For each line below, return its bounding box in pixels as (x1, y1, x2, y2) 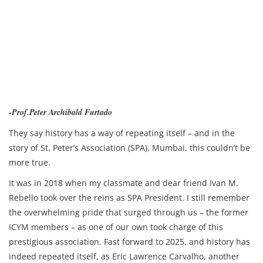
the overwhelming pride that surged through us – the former (9, 207, 248, 218)
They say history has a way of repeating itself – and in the (9, 127, 235, 139)
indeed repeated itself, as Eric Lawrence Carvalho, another (9, 251, 240, 262)
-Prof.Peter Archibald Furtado (9, 106, 112, 118)
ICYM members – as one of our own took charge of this (9, 221, 223, 232)
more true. (9, 157, 50, 168)
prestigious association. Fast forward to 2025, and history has (9, 236, 250, 247)
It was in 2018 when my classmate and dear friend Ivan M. (9, 177, 238, 188)
